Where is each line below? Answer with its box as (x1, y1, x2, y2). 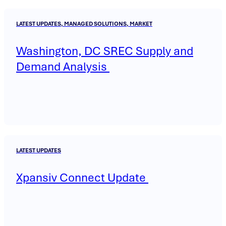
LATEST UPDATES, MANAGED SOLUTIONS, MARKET (16, 20, 152, 28)
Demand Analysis (16, 59, 109, 75)
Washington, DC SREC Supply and (16, 43, 193, 59)
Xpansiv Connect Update (16, 170, 148, 186)
